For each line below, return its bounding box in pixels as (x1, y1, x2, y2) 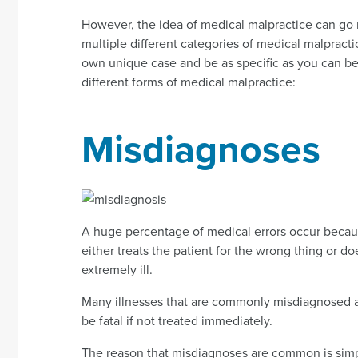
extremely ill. (82, 260, 153, 278)
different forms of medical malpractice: (82, 72, 296, 90)
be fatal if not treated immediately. (82, 311, 272, 329)
